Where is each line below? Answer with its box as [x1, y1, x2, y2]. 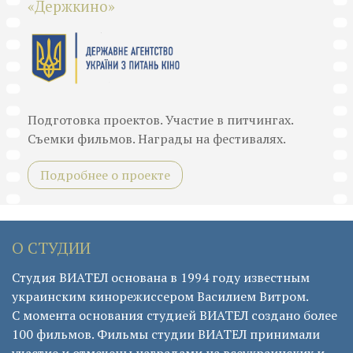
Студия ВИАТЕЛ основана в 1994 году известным [12, 269, 310, 287]
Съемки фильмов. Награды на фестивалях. [28, 130, 286, 148]
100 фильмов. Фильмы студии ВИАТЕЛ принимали [12, 325, 320, 344]
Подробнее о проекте [40, 166, 170, 184]
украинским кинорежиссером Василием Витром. [12, 288, 309, 306]
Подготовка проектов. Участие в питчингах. [28, 111, 293, 129]
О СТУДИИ [12, 237, 91, 259]
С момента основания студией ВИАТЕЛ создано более [12, 307, 337, 325]
